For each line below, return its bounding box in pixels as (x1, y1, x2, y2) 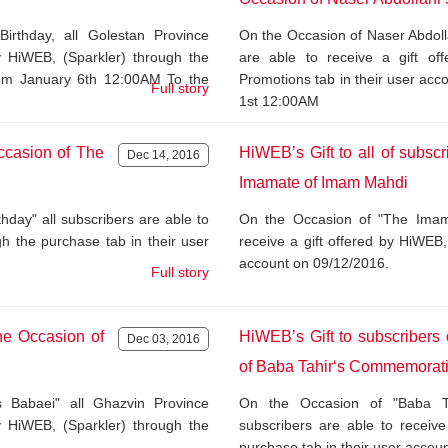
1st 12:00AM (239, 93, 319, 109)
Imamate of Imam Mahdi (239, 174, 408, 191)
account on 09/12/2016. (239, 255, 389, 271)
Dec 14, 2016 (127, 148, 200, 162)
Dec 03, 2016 (127, 332, 200, 346)
